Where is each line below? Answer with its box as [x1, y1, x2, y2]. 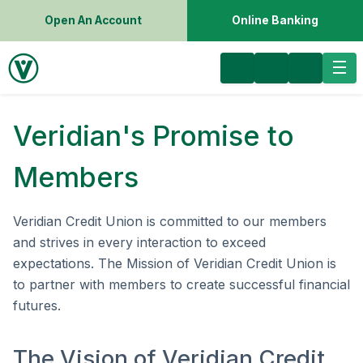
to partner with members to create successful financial [13, 276, 350, 293]
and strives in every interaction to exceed [13, 234, 266, 250]
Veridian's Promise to [13, 119, 294, 152]
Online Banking [231, 14, 318, 27]
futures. [13, 297, 61, 314]
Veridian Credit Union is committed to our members [13, 213, 327, 229]
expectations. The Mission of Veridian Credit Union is [13, 255, 336, 271]
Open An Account [45, 14, 143, 27]
